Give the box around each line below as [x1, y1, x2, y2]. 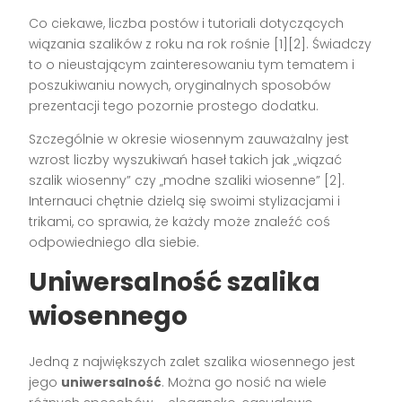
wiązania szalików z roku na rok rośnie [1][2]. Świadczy [29, 34, 372, 53]
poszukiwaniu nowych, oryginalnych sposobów [29, 75, 331, 94]
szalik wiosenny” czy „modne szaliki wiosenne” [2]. [29, 170, 345, 189]
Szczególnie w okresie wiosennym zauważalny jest [29, 129, 350, 148]
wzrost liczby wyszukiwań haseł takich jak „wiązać [29, 150, 343, 169]
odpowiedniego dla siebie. [29, 232, 200, 251]
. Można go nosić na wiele [162, 372, 328, 391]
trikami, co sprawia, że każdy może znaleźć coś [29, 212, 331, 231]
